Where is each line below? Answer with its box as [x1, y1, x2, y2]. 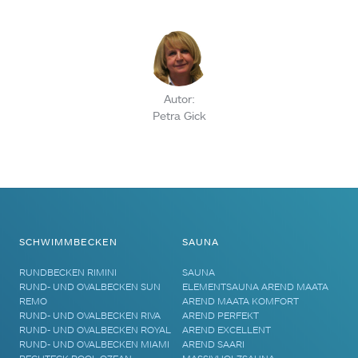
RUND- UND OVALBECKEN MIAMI [19, 338, 170, 351]
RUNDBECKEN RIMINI [19, 266, 117, 279]
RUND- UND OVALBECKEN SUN [19, 280, 161, 293]
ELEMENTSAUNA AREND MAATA [182, 280, 329, 293]
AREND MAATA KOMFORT [182, 295, 300, 308]
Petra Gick [152, 109, 206, 122]
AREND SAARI [182, 338, 245, 351]
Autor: [163, 92, 195, 105]
